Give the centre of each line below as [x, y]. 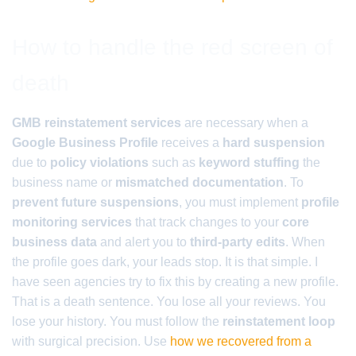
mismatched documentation [199, 182]
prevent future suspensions [95, 202]
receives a [190, 143]
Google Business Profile [85, 143]
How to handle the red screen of [172, 47]
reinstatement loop [279, 321]
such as [174, 163]
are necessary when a [245, 123]
